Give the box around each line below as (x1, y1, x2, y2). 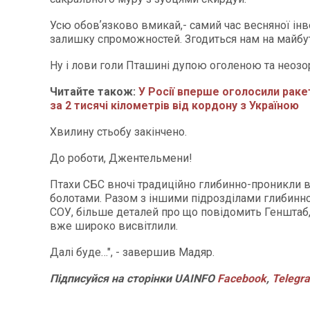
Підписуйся (50, 272, 109, 285)
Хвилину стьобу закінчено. (50, 125, 187, 138)
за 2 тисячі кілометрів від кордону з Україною (50, 99, 299, 112)
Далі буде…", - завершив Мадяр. (50, 246, 215, 259)
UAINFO (172, 272, 217, 285)
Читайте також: (50, 85, 138, 98)
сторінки (124, 272, 172, 285)
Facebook (217, 272, 266, 285)
